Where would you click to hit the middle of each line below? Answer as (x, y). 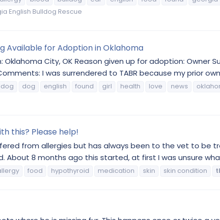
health (130, 86)
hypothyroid (70, 170)
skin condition (185, 170)
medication (116, 170)
